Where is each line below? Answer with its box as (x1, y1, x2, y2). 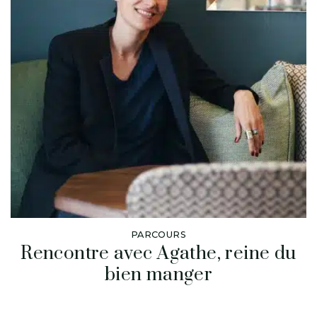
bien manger (104, 263, 213, 287)
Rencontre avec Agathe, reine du (21, 242, 296, 266)
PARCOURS (130, 229, 187, 241)
